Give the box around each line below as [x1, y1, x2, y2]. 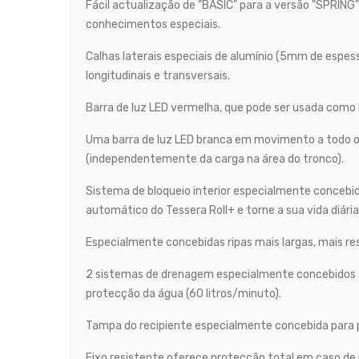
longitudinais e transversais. [86, 69, 230, 83]
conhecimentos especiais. [86, 18, 220, 32]
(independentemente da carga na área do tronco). [86, 152, 344, 167]
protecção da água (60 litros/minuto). [86, 287, 281, 301]
